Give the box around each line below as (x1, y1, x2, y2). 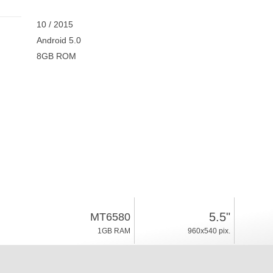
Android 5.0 (36, 35, 81, 45)
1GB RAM (97, 227, 130, 235)
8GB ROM (36, 51, 76, 61)
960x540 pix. (187, 227, 230, 235)
